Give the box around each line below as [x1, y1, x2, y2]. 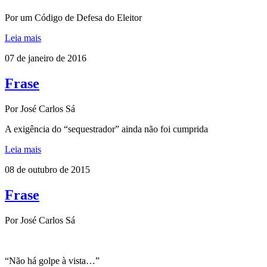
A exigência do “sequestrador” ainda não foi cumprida [5, 124, 208, 135]
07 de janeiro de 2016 [5, 53, 86, 64]
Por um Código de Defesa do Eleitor [5, 13, 142, 23]
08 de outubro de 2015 [5, 164, 90, 175]
